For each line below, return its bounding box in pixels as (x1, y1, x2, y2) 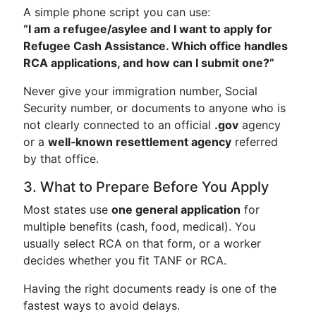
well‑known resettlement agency (48, 135, 231, 149)
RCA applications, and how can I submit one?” (23, 56, 274, 70)
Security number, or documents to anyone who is (23, 101, 286, 115)
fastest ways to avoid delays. (23, 298, 180, 312)
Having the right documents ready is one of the (23, 281, 276, 296)
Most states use (23, 202, 111, 217)
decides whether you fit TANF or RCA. (23, 253, 226, 267)
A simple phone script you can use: (23, 5, 210, 19)
